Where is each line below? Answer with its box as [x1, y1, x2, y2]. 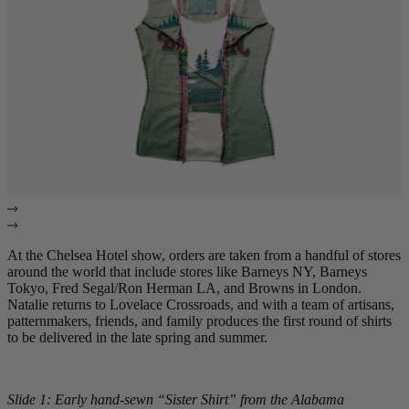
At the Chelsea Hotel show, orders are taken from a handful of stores [7, 246, 401, 263]
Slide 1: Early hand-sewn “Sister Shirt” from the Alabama [7, 391, 344, 407]
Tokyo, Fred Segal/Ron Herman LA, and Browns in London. [7, 279, 362, 296]
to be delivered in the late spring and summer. [7, 329, 267, 345]
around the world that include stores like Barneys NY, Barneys [7, 263, 367, 279]
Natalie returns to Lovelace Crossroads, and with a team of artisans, [7, 296, 394, 312]
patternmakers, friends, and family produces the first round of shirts [7, 312, 392, 329]
